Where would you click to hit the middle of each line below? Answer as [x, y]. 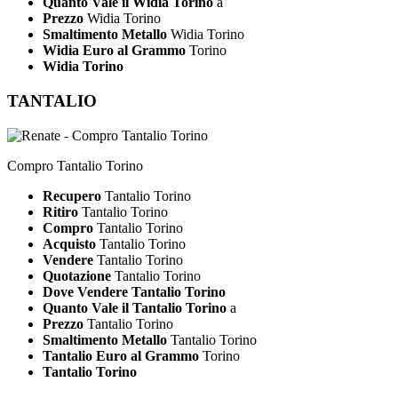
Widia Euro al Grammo [114, 51]
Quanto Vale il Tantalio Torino [135, 307]
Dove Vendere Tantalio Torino [134, 291]
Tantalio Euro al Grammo [121, 355]
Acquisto [69, 243]
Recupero [74, 195]
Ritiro [60, 211]
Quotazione [77, 275]
